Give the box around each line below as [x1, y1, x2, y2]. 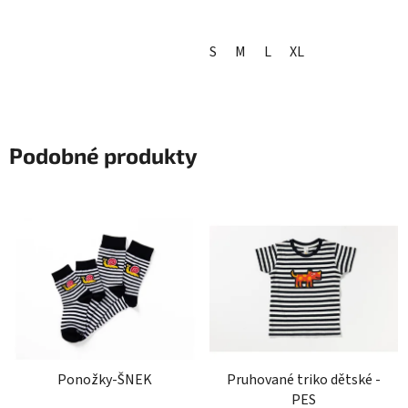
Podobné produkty [9, 142, 198, 169]
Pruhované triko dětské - [227, 369, 381, 390]
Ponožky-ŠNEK [56, 369, 152, 390]
